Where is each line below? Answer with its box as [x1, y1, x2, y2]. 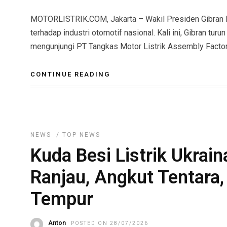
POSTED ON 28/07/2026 [71, 220, 148, 226]
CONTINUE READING [30, 70, 110, 78]
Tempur [30, 188, 93, 210]
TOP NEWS [62, 131, 100, 138]
